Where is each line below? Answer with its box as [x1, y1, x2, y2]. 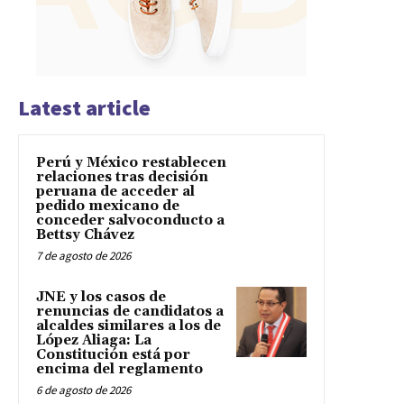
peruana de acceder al [36, 183, 195, 201]
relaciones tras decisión [36, 169, 208, 187]
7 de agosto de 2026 [36, 248, 131, 264]
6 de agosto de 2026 [36, 382, 131, 399]
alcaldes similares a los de [36, 317, 221, 335]
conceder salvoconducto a [36, 212, 225, 230]
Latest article [18, 94, 151, 123]
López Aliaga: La [36, 332, 151, 350]
